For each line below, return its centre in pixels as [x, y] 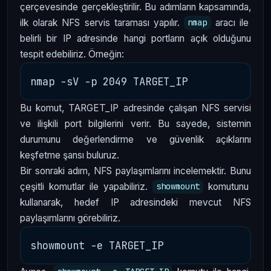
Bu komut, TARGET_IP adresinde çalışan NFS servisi [135, 108]
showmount [178, 187]
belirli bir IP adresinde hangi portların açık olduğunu [135, 38]
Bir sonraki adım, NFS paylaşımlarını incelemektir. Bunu [135, 171]
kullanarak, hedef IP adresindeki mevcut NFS [135, 202]
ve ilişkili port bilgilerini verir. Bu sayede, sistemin [135, 123]
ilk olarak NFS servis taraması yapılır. [102, 22]
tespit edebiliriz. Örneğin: [72, 54]
